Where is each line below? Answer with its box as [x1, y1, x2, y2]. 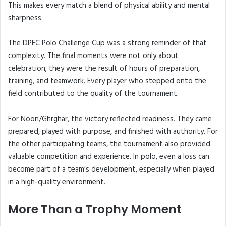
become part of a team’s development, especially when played [8, 163, 214, 176]
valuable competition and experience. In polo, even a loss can [8, 151, 209, 163]
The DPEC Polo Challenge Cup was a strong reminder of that [8, 37, 207, 50]
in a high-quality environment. [8, 176, 105, 189]
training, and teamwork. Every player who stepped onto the [8, 75, 206, 88]
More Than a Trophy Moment [8, 201, 182, 218]
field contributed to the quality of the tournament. [8, 88, 179, 100]
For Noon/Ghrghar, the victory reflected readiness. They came [8, 113, 212, 126]
